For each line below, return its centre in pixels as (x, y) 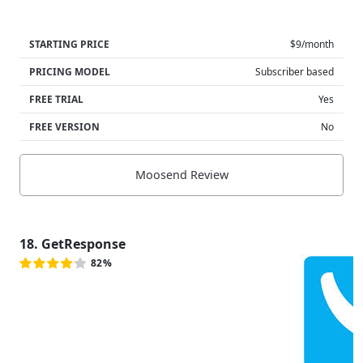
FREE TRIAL (56, 99)
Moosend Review (181, 175)
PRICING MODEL (70, 71)
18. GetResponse (73, 243)
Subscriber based (295, 71)
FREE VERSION (64, 126)
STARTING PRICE (69, 44)
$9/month (312, 44)
